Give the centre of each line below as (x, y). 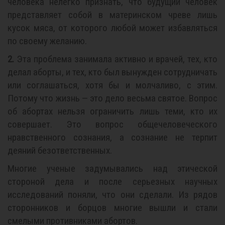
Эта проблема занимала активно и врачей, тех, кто (116, 59)
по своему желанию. (47, 41)
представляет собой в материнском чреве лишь (113, 15)
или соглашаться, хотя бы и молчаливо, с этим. (113, 85)
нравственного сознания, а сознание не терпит (113, 137)
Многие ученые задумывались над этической (113, 168)
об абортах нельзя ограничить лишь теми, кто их (113, 111)
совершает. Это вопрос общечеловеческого (113, 124)
